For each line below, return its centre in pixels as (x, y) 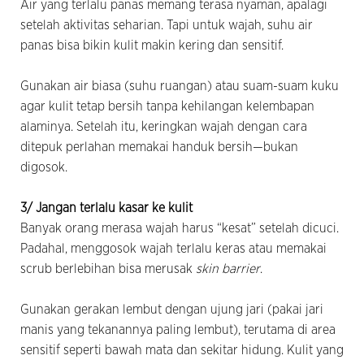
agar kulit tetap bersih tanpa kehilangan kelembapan (167, 106)
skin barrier (228, 269)
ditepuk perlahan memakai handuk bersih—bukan (159, 147)
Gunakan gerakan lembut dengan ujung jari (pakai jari (172, 309)
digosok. (44, 167)
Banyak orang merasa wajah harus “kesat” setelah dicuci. (180, 228)
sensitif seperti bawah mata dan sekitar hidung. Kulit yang (182, 350)
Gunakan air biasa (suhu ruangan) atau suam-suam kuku (180, 86)
